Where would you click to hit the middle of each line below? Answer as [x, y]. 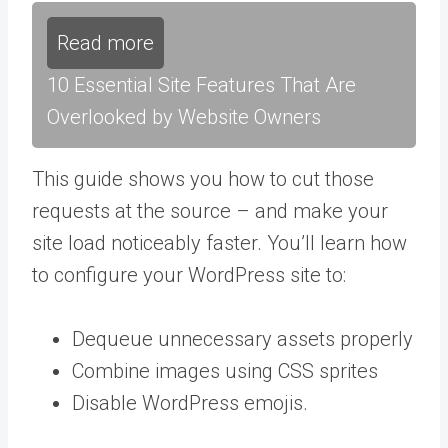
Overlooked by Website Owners [184, 116]
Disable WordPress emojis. [190, 402]
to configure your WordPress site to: [189, 274]
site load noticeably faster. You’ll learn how [219, 242]
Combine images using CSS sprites [225, 370]
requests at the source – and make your [210, 210]
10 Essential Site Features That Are [201, 84]
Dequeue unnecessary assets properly [242, 338]
